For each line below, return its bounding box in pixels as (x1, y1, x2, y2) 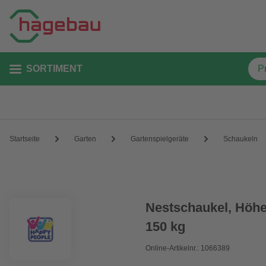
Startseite (9, 134, 40, 143)
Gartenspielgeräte (131, 134, 189, 143)
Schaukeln (223, 134, 258, 143)
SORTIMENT (26, 64, 83, 74)
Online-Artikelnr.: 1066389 (145, 244, 230, 252)
